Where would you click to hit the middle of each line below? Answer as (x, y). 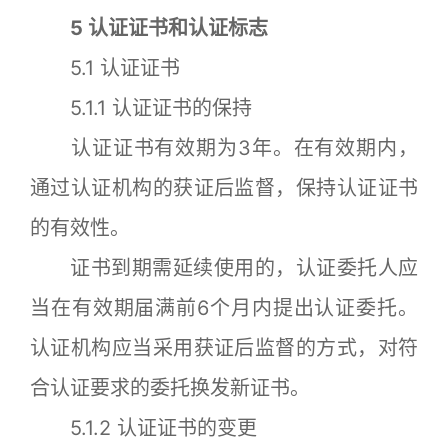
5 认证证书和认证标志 (149, 27)
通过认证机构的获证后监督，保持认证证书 (224, 187)
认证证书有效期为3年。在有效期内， (224, 147)
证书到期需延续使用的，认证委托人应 (224, 267)
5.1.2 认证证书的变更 (143, 427)
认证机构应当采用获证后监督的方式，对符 (224, 347)
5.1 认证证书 (105, 67)
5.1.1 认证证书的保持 (141, 107)
